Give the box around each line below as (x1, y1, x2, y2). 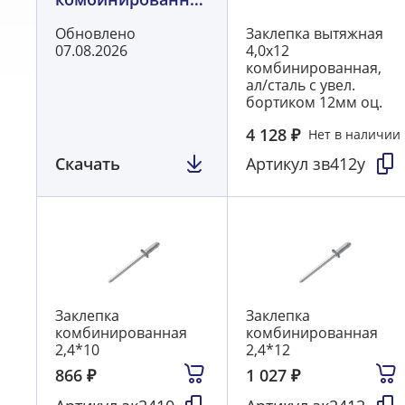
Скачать (55, 152, 120, 174)
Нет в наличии (307, 126, 400, 144)
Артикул (246, 152, 314, 174)
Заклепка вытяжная (246, 24, 384, 44)
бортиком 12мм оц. (246, 92, 383, 113)
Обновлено (55, 24, 136, 44)
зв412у (313, 152, 366, 174)
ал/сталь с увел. (246, 75, 356, 96)
